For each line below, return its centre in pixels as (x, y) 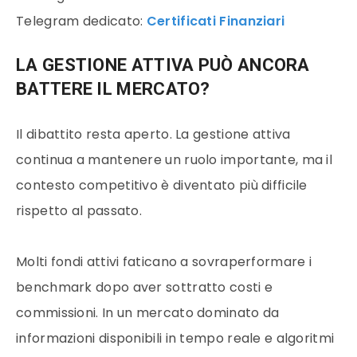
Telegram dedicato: (81, 21)
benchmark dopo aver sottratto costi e (145, 287)
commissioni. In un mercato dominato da (148, 312)
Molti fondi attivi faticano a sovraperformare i (164, 261)
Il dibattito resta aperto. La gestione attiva (153, 134)
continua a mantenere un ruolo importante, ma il (175, 159)
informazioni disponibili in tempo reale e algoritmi (175, 338)
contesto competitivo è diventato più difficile (162, 185)
